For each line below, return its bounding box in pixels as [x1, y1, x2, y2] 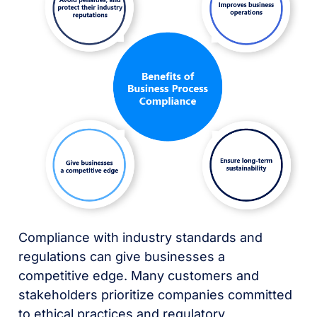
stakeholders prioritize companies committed [18, 287, 293, 303]
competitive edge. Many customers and [18, 268, 260, 284]
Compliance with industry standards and [18, 230, 263, 246]
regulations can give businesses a [18, 249, 226, 265]
